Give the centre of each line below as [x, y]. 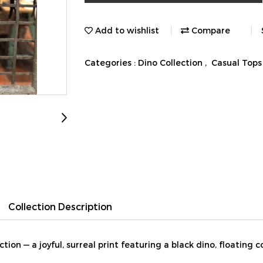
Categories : [111, 62]
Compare [210, 30]
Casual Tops [237, 62]
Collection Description [60, 206]
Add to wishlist [126, 30]
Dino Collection [171, 62]
